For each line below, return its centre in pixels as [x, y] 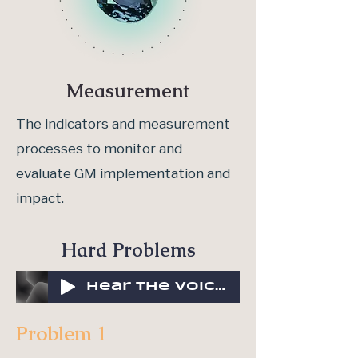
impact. [40, 199]
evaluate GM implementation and [123, 174]
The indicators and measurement [123, 124]
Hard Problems [128, 250]
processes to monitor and [99, 149]
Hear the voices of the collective [220, 286]
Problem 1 [61, 333]
